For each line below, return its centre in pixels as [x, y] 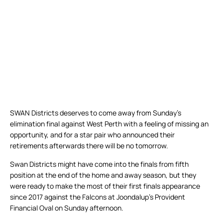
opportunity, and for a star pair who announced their [92, 135]
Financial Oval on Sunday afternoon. [67, 208]
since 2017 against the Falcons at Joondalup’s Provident [98, 197]
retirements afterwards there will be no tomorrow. [89, 146]
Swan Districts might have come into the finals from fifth [99, 164]
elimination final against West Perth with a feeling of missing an [109, 124]
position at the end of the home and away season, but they [103, 175]
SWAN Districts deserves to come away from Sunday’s [96, 113]
